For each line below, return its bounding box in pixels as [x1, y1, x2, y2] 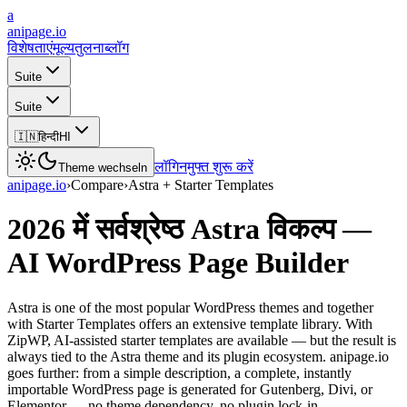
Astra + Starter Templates [128, 177, 273, 193]
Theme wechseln [58, 161, 147, 174]
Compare [71, 177, 124, 193]
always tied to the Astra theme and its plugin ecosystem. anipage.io [7, 348, 389, 364]
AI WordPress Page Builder [7, 246, 349, 280]
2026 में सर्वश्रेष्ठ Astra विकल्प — [7, 213, 372, 246]
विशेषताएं [7, 40, 53, 55]
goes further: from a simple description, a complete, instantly [7, 364, 352, 381]
